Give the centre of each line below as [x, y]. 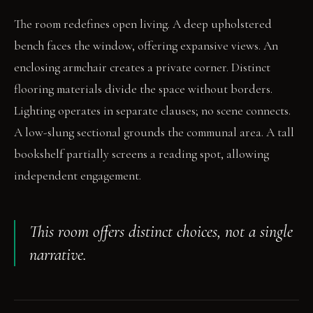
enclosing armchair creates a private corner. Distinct [142, 67]
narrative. [58, 254]
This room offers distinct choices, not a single [161, 231]
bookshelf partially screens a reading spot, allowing [141, 154]
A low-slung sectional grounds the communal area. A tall [154, 132]
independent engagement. [78, 175]
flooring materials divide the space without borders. [143, 89]
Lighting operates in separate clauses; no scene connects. [152, 110]
